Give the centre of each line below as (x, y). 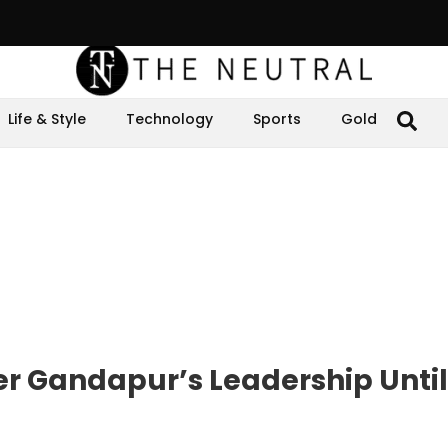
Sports (277, 119)
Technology (169, 119)
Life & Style (47, 119)
